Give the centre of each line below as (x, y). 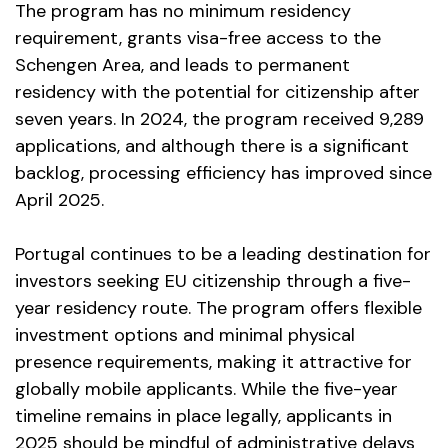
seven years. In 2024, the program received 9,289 (219, 119)
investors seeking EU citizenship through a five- (213, 281)
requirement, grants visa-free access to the (198, 38)
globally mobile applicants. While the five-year (206, 389)
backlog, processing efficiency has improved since (223, 173)
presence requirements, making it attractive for (213, 362)
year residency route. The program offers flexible (218, 308)
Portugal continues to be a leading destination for (223, 254)
